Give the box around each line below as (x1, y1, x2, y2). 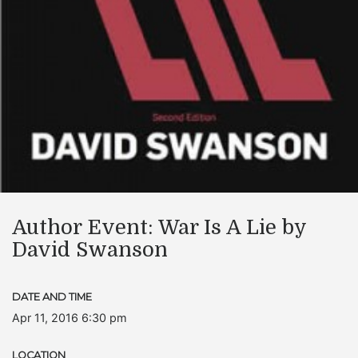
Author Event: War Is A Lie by (12, 216, 306, 239)
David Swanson (12, 238, 168, 261)
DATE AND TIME (12, 291, 92, 303)
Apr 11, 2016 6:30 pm (12, 311, 127, 324)
